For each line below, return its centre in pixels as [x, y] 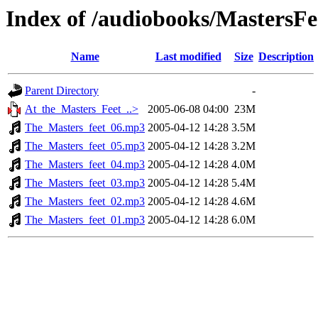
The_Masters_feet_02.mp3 [85, 202]
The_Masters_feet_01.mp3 [85, 220]
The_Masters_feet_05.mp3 [85, 146]
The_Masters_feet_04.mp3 [85, 165]
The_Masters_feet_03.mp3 [85, 183]
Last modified [188, 57]
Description [286, 57]
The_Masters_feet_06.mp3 [85, 128]
